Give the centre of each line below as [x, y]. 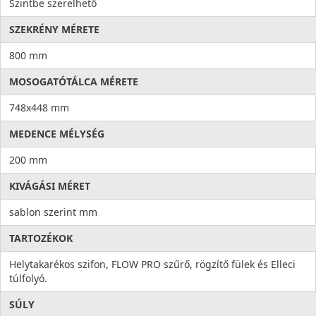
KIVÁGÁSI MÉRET [50, 186]
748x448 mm [39, 108]
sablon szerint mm [53, 212]
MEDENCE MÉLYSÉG [57, 134]
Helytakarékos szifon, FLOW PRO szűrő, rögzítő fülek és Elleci [152, 265]
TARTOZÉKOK [41, 238]
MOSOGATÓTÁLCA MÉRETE [74, 82]
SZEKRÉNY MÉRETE [54, 30]
